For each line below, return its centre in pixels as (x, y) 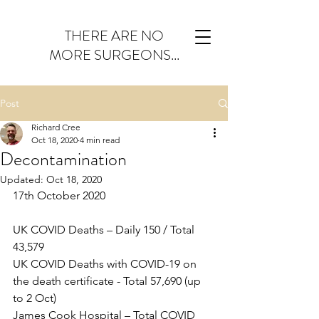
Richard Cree (56, 127)
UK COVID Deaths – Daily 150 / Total (105, 230)
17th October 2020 (59, 195)
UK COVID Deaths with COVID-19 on (106, 264)
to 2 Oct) (35, 298)
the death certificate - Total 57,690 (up (108, 281)
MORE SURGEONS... (114, 55)
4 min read (100, 140)
